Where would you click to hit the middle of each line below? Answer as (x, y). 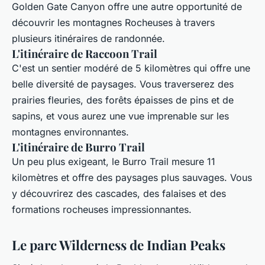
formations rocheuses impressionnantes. (102, 209)
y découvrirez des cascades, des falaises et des (119, 193)
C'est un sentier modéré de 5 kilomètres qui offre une (131, 68)
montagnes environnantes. (70, 132)
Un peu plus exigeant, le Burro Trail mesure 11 (114, 161)
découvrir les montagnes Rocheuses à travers (113, 22)
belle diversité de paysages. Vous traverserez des (123, 84)
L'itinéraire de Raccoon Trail (85, 53)
